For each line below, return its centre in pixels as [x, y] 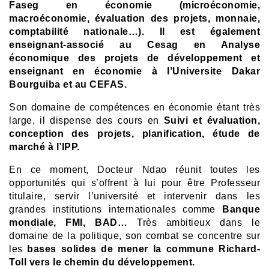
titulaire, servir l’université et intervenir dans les [134, 196]
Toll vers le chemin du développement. [102, 262]
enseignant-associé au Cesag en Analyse [134, 44]
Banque [241, 209]
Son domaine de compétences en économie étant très [134, 107]
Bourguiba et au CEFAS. [68, 84]
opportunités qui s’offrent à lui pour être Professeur [134, 183]
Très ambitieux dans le [198, 222]
